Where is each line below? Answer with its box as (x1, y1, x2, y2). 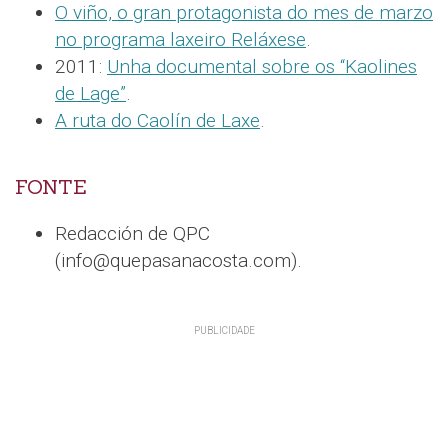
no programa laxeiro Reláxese (55, 28, 306, 52)
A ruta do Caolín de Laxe (55, 109, 260, 133)
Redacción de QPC (55, 222, 210, 246)
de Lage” (55, 82, 126, 106)
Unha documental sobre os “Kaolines (107, 55, 417, 79)
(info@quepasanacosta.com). (55, 249, 302, 273)
